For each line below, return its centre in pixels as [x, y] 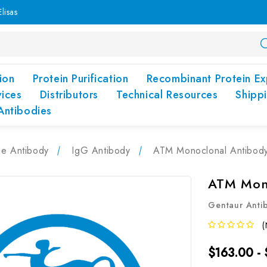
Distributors [69, 95]
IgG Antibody [101, 150]
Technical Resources [167, 95]
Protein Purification [80, 79]
